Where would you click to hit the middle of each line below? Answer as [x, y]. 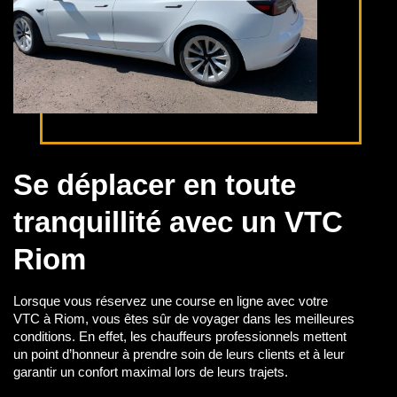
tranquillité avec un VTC [178, 222]
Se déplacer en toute [155, 184]
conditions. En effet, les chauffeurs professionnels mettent [180, 337]
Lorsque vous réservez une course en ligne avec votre [171, 301]
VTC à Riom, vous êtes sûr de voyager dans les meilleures [184, 319]
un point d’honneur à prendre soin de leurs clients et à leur [179, 354]
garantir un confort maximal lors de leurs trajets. [151, 372]
